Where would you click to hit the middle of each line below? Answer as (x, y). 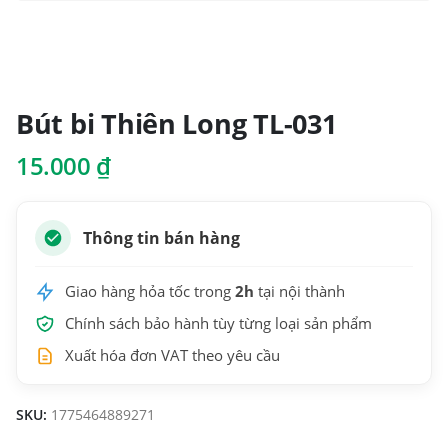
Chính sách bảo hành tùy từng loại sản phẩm (218, 324)
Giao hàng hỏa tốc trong (150, 292)
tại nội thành (299, 292)
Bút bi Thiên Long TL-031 (176, 124)
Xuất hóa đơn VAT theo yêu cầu (172, 356)
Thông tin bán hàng (161, 238)
